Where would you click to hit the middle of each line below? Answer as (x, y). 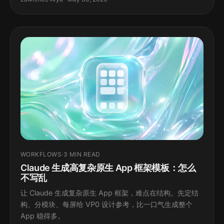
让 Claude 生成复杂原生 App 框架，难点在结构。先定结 (109, 193)
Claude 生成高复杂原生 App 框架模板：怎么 (108, 168)
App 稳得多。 (42, 216)
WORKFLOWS (41, 154)
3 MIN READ (82, 154)
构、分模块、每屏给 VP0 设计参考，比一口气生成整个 (106, 204)
